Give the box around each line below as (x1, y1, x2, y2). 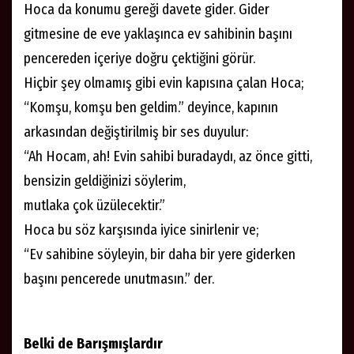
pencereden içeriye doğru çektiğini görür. (24, 49, 255, 67)
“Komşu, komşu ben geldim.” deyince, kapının (24, 98, 278, 116)
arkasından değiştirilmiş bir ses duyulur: (24, 122, 248, 141)
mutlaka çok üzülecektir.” (24, 196, 165, 214)
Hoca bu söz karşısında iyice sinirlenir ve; (24, 220, 259, 239)
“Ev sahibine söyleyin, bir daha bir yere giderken (24, 245, 296, 263)
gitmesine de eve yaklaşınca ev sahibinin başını (24, 24, 292, 43)
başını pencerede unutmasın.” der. (24, 269, 214, 288)
